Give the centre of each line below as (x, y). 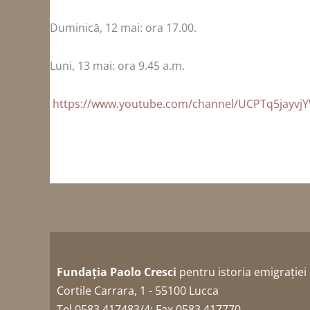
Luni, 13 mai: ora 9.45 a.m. (117, 66)
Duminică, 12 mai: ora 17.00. (123, 28)
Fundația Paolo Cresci (117, 272)
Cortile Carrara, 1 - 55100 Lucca (138, 291)
